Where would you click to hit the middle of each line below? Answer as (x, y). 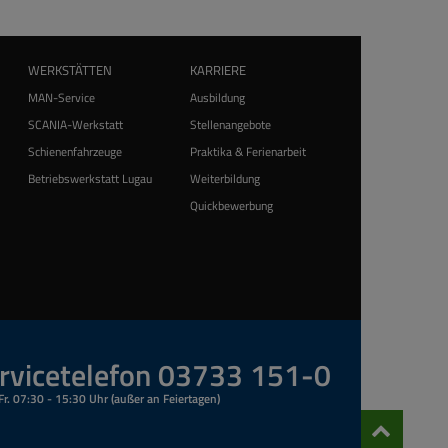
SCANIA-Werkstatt (76, 124)
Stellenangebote (230, 124)
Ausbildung (217, 97)
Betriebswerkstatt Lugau (90, 178)
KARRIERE (217, 70)
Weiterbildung (224, 178)
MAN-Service (62, 97)
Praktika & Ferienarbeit (247, 151)
